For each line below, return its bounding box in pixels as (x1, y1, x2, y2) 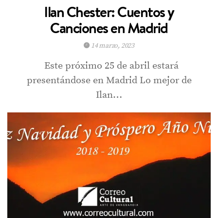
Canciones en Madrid (50, 18, 168, 38)
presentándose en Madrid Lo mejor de (26, 74, 192, 87)
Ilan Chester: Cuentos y (44, 1, 174, 22)
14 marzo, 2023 (89, 41, 134, 50)
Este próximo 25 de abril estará (39, 59, 179, 72)
